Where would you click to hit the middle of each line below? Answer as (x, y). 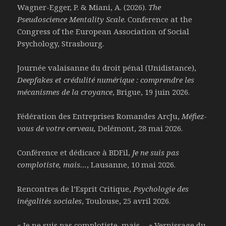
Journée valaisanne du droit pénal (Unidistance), (107, 68)
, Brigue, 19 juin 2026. (151, 92)
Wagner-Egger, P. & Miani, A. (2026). (83, 7)
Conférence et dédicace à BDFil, (75, 153)
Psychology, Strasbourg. (61, 44)
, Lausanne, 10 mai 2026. (131, 165)
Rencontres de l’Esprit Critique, (75, 189)
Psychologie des (161, 189)
